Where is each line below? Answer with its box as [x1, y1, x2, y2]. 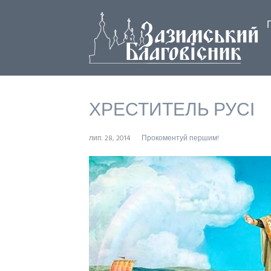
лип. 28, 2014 [89, 132, 130, 145]
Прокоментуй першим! [142, 132, 219, 145]
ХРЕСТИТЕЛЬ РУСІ [89, 96, 255, 125]
